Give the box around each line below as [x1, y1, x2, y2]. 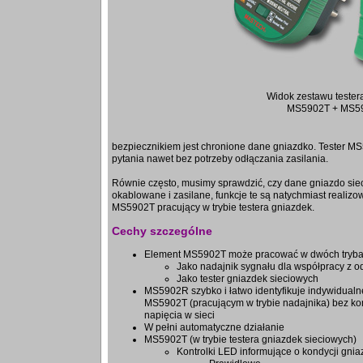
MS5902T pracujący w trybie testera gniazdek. [112, 202, 314, 214]
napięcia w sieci [144, 310, 215, 322]
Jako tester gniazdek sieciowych [177, 273, 318, 285]
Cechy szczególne [112, 224, 212, 238]
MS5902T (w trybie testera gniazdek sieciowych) [144, 334, 357, 346]
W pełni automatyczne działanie [144, 322, 284, 334]
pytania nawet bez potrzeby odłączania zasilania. [112, 153, 328, 165]
